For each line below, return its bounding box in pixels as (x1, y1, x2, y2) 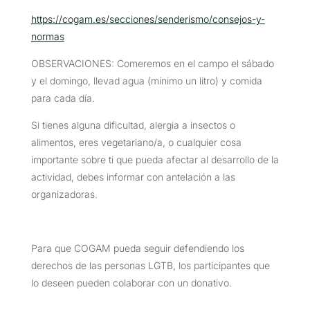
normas (30, 30, 64, 42)
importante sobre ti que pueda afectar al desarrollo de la (30, 153, 279, 165)
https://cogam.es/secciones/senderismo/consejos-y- (30, 12, 265, 25)
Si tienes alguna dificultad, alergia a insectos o (30, 118, 235, 131)
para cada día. (30, 91, 95, 104)
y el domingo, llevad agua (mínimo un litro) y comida (30, 74, 262, 86)
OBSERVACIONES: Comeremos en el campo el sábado (30, 57, 274, 69)
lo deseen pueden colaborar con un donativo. (30, 276, 232, 289)
